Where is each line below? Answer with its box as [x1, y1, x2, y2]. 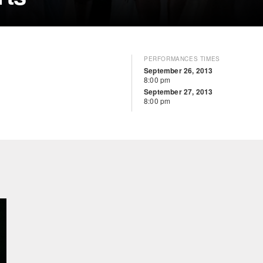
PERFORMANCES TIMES [144, 55, 220, 63]
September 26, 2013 [144, 65, 213, 76]
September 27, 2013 [144, 86, 213, 97]
